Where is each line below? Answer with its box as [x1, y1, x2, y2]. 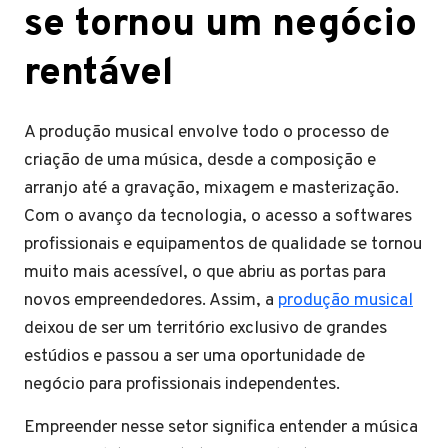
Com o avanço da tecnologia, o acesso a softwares [24, 205, 412, 228]
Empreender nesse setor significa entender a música [24, 416, 418, 439]
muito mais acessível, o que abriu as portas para [24, 261, 386, 284]
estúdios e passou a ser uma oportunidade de [24, 345, 365, 368]
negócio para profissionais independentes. [24, 373, 340, 396]
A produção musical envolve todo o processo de [24, 121, 389, 144]
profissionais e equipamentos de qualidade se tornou [24, 233, 422, 256]
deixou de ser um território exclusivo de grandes [24, 317, 387, 340]
